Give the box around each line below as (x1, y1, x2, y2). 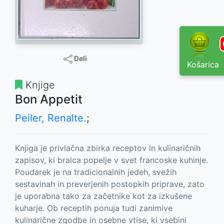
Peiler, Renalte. (15, 111, 86, 124)
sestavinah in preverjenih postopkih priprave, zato (15, 178, 204, 189)
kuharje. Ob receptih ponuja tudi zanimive (15, 202, 172, 213)
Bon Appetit (15, 91, 82, 106)
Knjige (22, 78, 55, 91)
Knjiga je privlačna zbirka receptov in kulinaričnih (15, 142, 200, 153)
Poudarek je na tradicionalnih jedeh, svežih (15, 166, 176, 177)
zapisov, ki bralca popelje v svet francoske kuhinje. (15, 154, 208, 165)
